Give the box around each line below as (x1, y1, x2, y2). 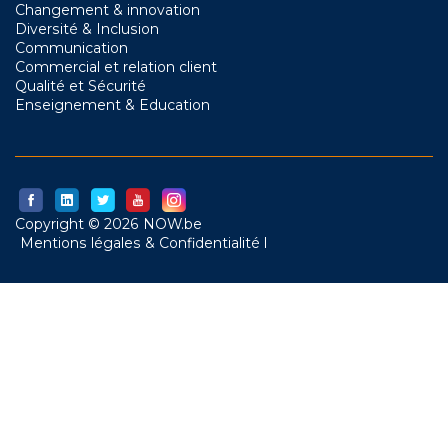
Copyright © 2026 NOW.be (15, 215, 202, 232)
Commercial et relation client (15, 58, 217, 75)
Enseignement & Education (15, 96, 210, 113)
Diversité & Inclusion (15, 20, 159, 37)
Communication (15, 39, 128, 56)
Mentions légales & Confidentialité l (20, 234, 267, 251)
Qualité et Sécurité (15, 77, 146, 94)
